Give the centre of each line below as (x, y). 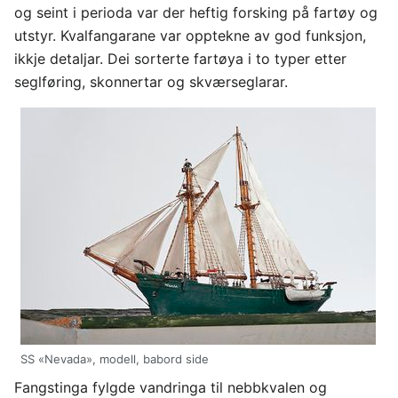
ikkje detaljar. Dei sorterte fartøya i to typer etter (180, 59)
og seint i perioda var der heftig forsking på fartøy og (196, 12)
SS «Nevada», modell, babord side (115, 358)
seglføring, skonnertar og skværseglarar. (151, 82)
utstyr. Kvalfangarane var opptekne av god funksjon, (190, 36)
